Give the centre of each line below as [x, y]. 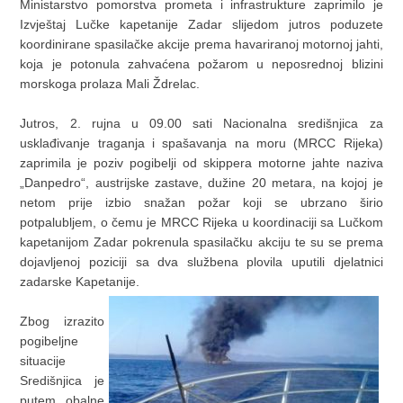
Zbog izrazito [62, 322]
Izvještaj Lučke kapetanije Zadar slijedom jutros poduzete [201, 25]
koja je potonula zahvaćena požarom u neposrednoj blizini [201, 64]
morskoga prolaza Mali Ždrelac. [110, 84]
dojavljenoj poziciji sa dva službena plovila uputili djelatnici [201, 262]
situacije [43, 361]
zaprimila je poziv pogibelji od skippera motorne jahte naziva [201, 163]
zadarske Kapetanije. [80, 282]
